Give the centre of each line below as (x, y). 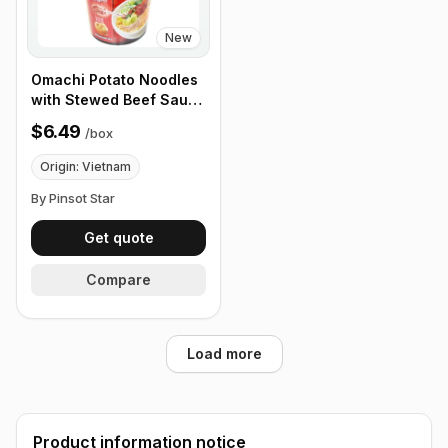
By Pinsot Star (73, 197)
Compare (118, 279)
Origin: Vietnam (85, 166)
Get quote (118, 237)
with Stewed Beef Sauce (118, 99)
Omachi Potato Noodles (114, 79)
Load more (224, 353)
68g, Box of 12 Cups (102, 119)
